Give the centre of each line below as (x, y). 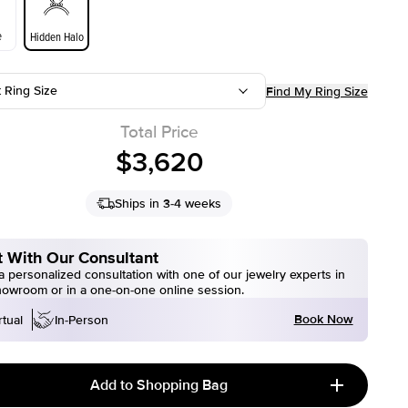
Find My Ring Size (316, 91)
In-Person (82, 320)
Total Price (159, 133)
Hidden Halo (56, 36)
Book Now (323, 319)
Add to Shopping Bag (159, 385)
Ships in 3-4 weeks (168, 204)
